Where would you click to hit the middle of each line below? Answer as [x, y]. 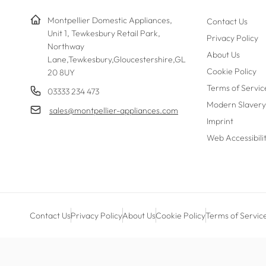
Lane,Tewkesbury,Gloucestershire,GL [117, 59]
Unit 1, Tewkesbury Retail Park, [104, 33]
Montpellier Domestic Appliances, [110, 20]
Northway [66, 46]
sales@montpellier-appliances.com [114, 110]
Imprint [220, 121]
